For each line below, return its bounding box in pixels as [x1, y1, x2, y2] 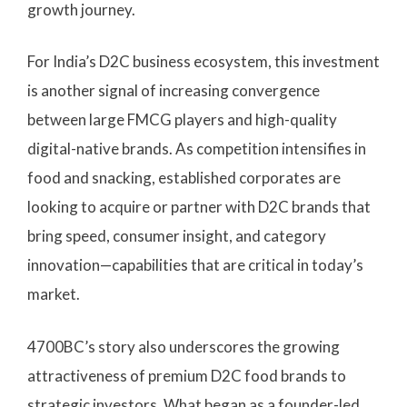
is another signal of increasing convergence [27, 81, 320, 101]
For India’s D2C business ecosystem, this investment [27, 52, 380, 72]
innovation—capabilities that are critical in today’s [27, 255, 363, 275]
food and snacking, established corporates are [27, 168, 341, 188]
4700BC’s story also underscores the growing [27, 336, 340, 356]
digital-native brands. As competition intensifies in [27, 139, 366, 159]
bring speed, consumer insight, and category [27, 226, 326, 246]
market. [27, 284, 80, 304]
